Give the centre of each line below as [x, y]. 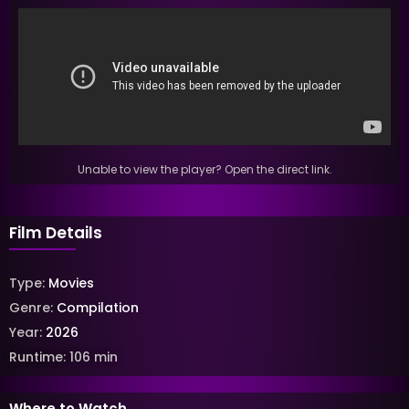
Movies [71, 283]
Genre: [33, 308]
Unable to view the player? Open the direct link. [204, 169]
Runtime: [39, 357]
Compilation [98, 308]
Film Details [56, 232]
